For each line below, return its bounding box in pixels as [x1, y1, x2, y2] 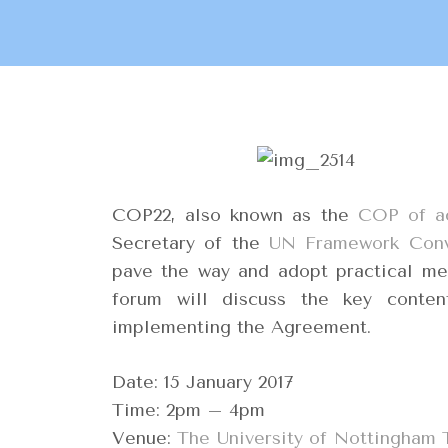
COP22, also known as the [112, 204, 358, 226]
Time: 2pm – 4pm [112, 399, 265, 421]
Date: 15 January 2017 [112, 371, 294, 393]
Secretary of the [112, 232, 269, 254]
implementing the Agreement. [112, 316, 371, 338]
